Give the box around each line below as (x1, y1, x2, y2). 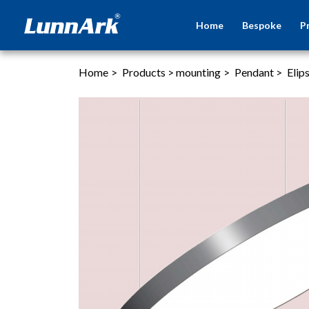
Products (122, 66, 168, 79)
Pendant (235, 66, 276, 79)
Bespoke (242, 19, 282, 31)
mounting (176, 66, 221, 79)
